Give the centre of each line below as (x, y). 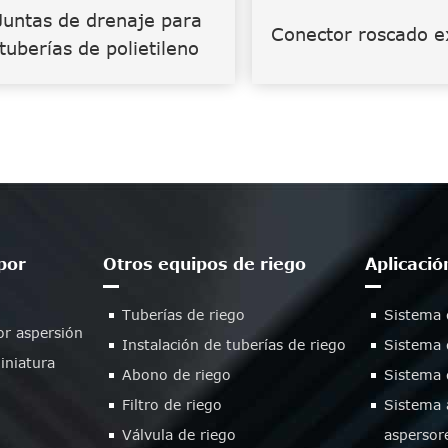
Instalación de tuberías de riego (233, 344)
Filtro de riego (171, 404)
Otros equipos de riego (204, 263)
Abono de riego (176, 374)
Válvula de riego (178, 434)
